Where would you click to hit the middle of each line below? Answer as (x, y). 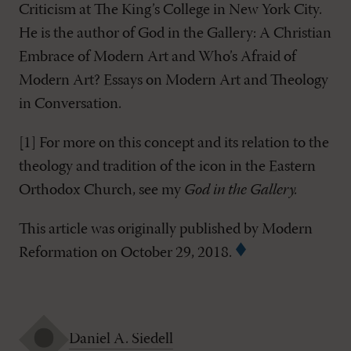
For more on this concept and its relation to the (183, 143)
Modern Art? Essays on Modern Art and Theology (174, 80)
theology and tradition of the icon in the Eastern (167, 166)
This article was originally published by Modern (166, 229)
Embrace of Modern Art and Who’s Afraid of (157, 57)
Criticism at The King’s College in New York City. (170, 10)
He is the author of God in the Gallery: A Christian (175, 33)
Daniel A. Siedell (121, 340)
